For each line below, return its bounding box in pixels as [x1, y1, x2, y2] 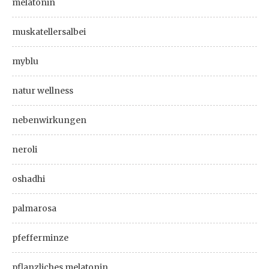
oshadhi [12, 174, 45, 184]
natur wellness [12, 85, 73, 96]
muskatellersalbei [12, 26, 86, 37]
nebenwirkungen [12, 115, 86, 125]
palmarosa [12, 203, 56, 214]
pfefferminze [12, 232, 68, 243]
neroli [12, 144, 37, 155]
